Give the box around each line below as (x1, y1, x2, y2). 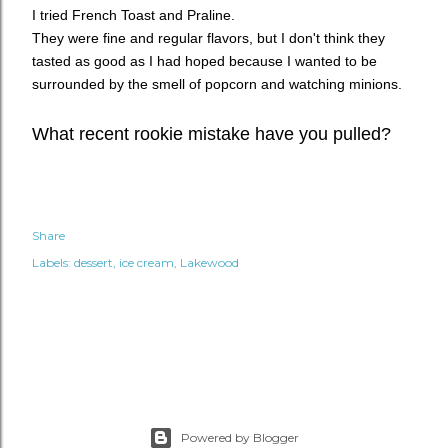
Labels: (32, 255, 71, 270)
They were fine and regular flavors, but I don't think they (32, 30, 385, 46)
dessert (74, 255, 113, 270)
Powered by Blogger (181, 430, 299, 445)
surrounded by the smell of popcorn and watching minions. (32, 76, 402, 92)
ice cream (119, 255, 174, 270)
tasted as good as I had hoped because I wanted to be (32, 53, 377, 69)
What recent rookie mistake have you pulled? (32, 124, 391, 144)
